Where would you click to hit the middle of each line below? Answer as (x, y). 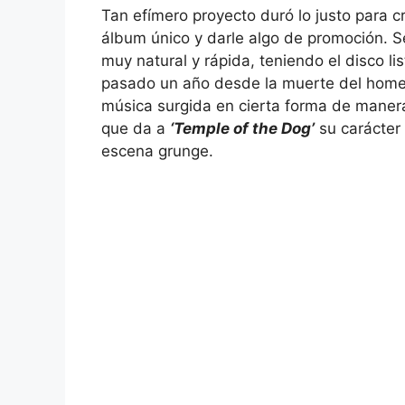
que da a (136, 128)
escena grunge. (157, 151)
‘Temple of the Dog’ (242, 128)
